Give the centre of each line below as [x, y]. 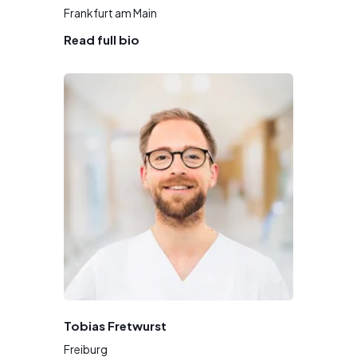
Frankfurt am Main [110, 12]
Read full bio [102, 39]
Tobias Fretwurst [115, 325]
